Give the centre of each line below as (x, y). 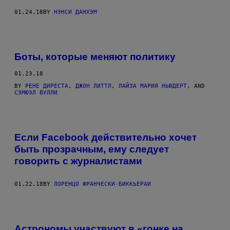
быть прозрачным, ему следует (92, 149)
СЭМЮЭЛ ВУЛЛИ (36, 93)
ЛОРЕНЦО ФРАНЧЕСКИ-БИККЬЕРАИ (102, 184)
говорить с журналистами (78, 161)
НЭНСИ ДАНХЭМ (75, 12)
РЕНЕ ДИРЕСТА (47, 86)
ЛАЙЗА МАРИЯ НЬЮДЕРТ (153, 86)
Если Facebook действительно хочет (106, 138)
